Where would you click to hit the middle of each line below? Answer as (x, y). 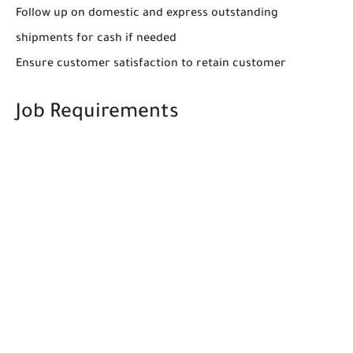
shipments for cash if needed (96, 40)
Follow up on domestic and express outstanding (147, 15)
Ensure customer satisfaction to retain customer (151, 65)
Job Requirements (97, 114)
